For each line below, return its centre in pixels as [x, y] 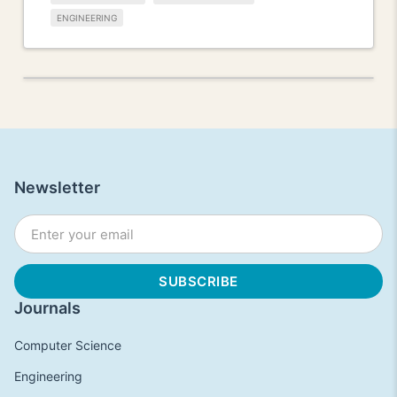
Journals [47, 308]
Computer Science [68, 346]
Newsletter [57, 188]
